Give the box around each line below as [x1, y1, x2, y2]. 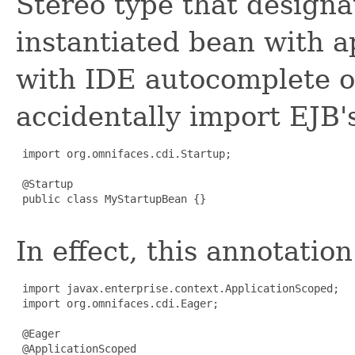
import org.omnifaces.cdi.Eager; [16, 296, 219, 310]
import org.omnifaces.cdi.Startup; [16, 147, 231, 160]
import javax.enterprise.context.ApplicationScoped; [16, 281, 339, 295]
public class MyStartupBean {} [16, 192, 206, 205]
